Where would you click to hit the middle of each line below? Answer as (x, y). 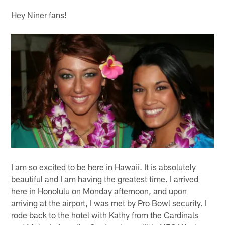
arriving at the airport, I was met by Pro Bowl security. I (109, 203)
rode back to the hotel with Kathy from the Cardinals (105, 215)
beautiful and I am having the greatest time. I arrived (105, 179)
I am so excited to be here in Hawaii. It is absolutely (104, 166)
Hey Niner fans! (39, 14)
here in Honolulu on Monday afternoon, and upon (99, 191)
